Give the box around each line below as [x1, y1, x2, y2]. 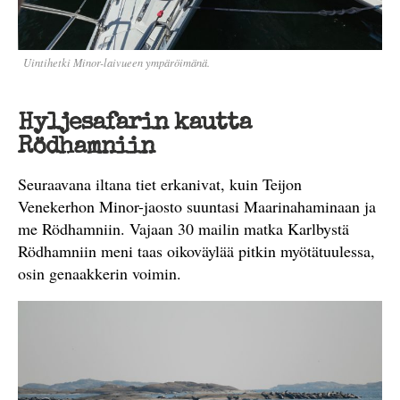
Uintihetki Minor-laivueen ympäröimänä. [23, 55, 210, 70]
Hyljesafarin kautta [18, 112, 251, 136]
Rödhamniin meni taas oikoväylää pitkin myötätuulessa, [18, 240, 375, 262]
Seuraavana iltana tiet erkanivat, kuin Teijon [18, 173, 302, 195]
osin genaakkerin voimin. [18, 262, 181, 284]
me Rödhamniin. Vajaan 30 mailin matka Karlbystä [18, 218, 349, 239]
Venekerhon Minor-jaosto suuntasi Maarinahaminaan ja [18, 196, 376, 217]
